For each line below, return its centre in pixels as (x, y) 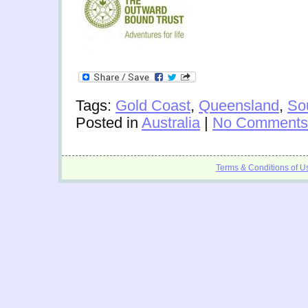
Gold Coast (153, 106)
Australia (171, 123)
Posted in (109, 123)
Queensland (239, 106)
